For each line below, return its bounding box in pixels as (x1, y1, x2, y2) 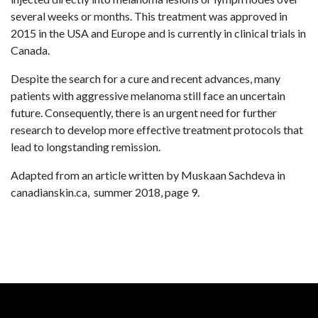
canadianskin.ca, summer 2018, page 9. (11, 185, 199, 199)
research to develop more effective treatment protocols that (11, 123, 303, 136)
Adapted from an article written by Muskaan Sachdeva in (11, 168, 285, 182)
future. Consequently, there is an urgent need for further (11, 106, 277, 119)
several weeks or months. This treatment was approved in (11, 9, 287, 23)
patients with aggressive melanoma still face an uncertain (11, 89, 285, 102)
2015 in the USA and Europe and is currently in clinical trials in (11, 26, 306, 40)
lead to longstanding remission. (11, 140, 160, 153)
